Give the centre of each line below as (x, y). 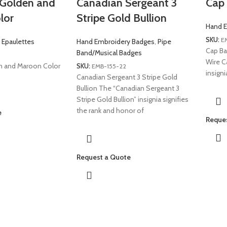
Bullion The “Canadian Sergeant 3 (128, 88)
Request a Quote (103, 157)
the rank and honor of (110, 110)
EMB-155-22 (109, 66)
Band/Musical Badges (109, 53)
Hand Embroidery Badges (115, 42)
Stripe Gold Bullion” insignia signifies (132, 99)
